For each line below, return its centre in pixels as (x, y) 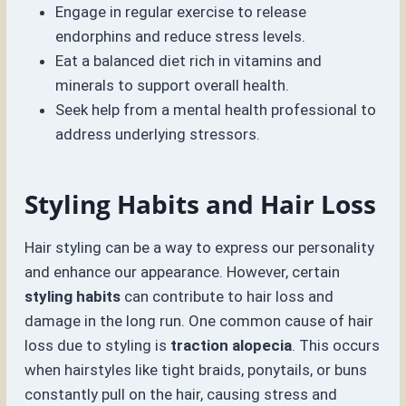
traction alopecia (232, 346)
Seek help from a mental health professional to (216, 110)
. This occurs (336, 346)
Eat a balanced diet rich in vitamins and (189, 61)
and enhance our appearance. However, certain (183, 272)
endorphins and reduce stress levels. (181, 37)
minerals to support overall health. (173, 86)
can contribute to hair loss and (227, 297)
